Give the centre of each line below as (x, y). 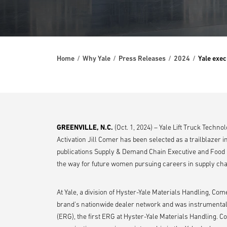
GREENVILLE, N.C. (85, 127)
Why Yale (97, 58)
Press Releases (142, 58)
